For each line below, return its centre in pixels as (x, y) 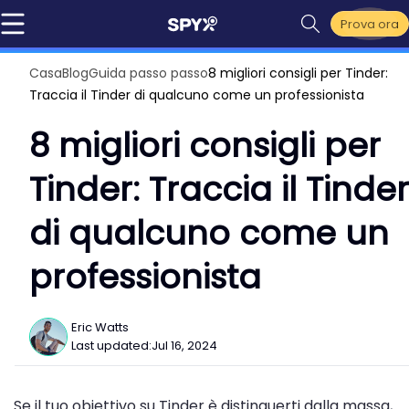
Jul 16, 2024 (184, 346)
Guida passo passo (148, 73)
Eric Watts (100, 327)
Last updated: (111, 346)
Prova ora (370, 24)
